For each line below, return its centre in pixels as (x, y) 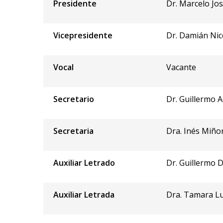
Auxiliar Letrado (84, 163)
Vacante (181, 67)
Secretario (74, 99)
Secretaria (73, 131)
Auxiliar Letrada (84, 194)
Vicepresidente (83, 35)
